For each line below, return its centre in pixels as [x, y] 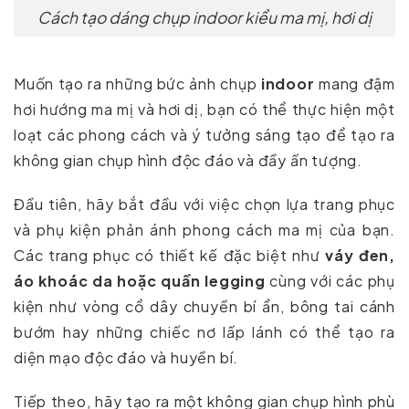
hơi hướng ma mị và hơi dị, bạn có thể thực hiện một [204, 110]
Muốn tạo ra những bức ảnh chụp [137, 84]
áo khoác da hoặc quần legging [140, 281]
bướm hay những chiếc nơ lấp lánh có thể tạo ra [204, 332]
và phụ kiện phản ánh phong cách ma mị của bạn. [204, 230]
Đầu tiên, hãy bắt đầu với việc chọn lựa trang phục [204, 204]
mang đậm [355, 84]
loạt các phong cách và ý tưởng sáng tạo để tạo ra [204, 135]
